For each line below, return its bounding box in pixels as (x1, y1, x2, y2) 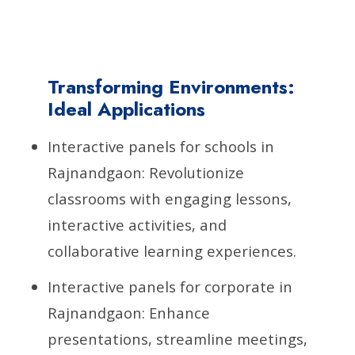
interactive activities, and (48, 214, 227, 235)
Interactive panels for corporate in (48, 276, 292, 296)
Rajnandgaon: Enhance (48, 302, 210, 323)
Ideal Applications (48, 94, 205, 123)
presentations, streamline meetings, (48, 328, 307, 349)
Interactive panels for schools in (48, 136, 274, 156)
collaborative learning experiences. (48, 240, 296, 261)
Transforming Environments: (48, 72, 295, 101)
